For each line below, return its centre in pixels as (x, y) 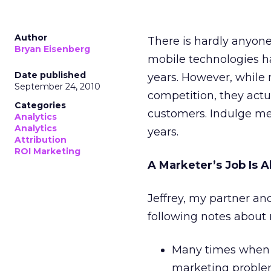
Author (31, 38)
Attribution (41, 140)
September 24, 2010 (57, 87)
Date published (50, 75)
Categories (40, 105)
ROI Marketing (47, 151)
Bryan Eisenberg (52, 49)
